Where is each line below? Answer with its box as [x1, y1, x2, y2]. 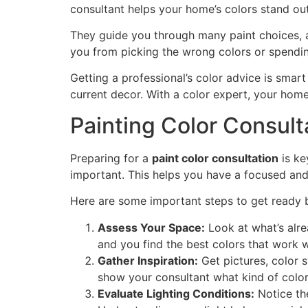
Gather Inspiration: [98, 253, 198, 267]
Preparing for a [70, 151, 152, 165]
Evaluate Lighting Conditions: [98, 286, 254, 300]
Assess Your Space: [98, 220, 205, 234]
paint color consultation [152, 151, 278, 165]
